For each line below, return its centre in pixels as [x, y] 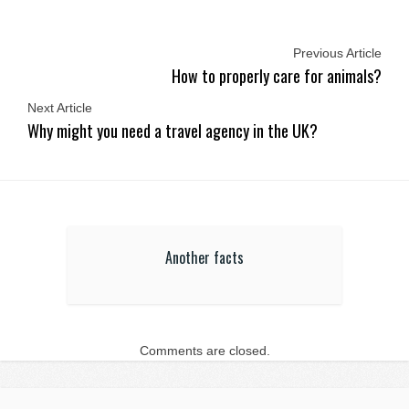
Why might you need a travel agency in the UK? [173, 130]
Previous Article [337, 52]
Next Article [60, 107]
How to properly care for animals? [277, 75]
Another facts [204, 257]
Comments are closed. [204, 350]
